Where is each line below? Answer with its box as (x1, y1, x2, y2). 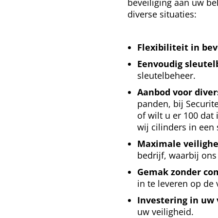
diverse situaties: (127, 8, 197, 20)
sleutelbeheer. (137, 70, 196, 81)
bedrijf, (137, 149, 169, 161)
